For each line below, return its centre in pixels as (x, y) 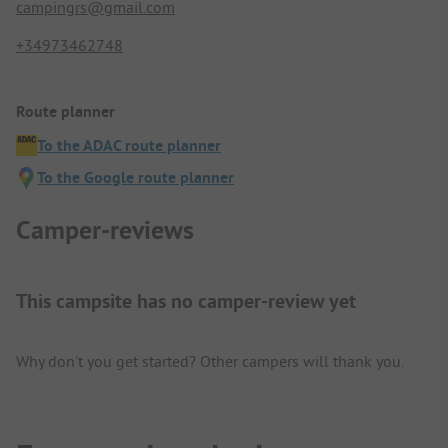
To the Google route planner (135, 177)
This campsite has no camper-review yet (186, 301)
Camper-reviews (105, 230)
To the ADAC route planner (129, 145)
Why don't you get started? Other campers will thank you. (210, 361)
